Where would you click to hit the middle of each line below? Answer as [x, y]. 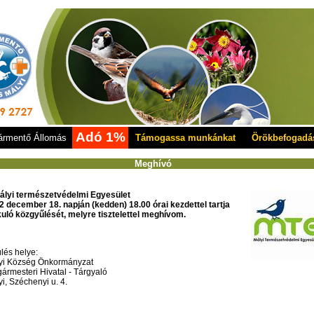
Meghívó [153, 164]
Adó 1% [100, 137]
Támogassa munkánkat [185, 138]
